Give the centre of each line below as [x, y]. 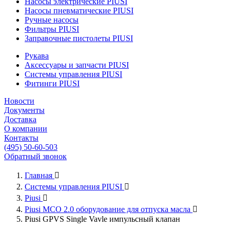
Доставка [20, 119]
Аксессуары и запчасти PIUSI [77, 65]
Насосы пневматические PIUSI [79, 11]
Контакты [21, 138]
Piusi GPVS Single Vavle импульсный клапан [102, 219]
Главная [39, 175]
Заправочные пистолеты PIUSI [79, 38]
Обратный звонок [35, 156]
